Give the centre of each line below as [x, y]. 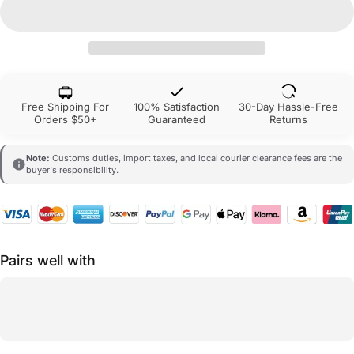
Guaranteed [177, 120]
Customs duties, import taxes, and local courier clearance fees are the [196, 158]
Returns [289, 120]
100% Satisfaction [177, 107]
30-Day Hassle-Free [289, 107]
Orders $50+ [65, 120]
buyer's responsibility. [72, 170]
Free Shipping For [66, 107]
